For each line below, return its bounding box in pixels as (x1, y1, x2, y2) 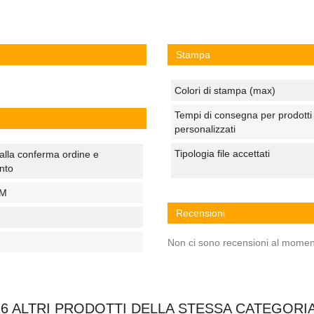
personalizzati (175, 123, 235, 135)
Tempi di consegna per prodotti (175, 109, 312, 121)
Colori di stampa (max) (175, 85, 275, 96)
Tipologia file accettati (175, 148, 270, 159)
